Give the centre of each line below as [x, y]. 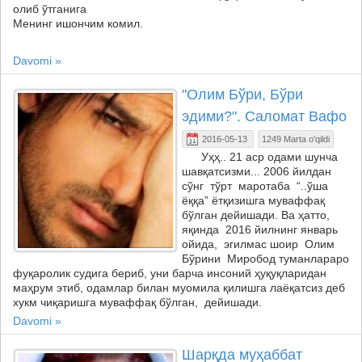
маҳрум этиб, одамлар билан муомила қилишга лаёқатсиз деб [179, 288]
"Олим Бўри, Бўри [242, 95]
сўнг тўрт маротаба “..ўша [255, 186]
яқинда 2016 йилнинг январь [260, 230]
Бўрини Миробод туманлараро [265, 259]
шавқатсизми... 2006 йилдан [257, 172]
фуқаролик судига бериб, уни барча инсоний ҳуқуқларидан [170, 274]
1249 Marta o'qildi [296, 139]
